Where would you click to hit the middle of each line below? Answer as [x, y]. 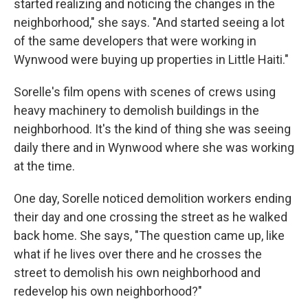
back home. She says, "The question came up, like [149, 236]
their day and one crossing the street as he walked [151, 217]
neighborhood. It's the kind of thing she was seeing [152, 129]
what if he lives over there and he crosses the [138, 254]
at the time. [44, 166]
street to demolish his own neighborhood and [137, 273]
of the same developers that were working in [135, 41]
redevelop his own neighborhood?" [108, 291]
